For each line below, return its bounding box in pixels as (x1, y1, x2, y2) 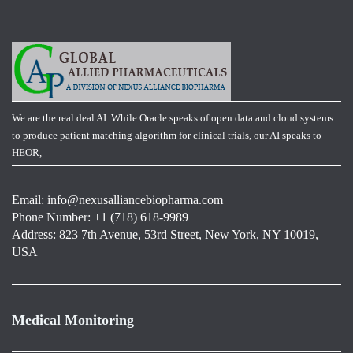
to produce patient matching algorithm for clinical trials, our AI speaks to (12, 129, 321, 141)
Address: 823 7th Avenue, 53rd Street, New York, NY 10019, (12, 228, 318, 241)
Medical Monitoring (12, 312, 134, 328)
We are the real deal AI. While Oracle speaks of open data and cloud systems (12, 112, 333, 124)
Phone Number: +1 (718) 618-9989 (12, 210, 188, 224)
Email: (12, 193, 47, 206)
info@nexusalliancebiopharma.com (47, 193, 223, 206)
